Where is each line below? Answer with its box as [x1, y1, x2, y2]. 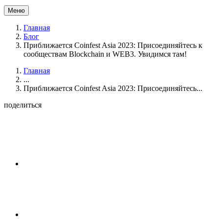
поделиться [4, 101, 42, 109]
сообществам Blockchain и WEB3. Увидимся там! [23, 50, 187, 58]
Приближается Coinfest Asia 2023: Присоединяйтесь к [23, 41, 202, 49]
